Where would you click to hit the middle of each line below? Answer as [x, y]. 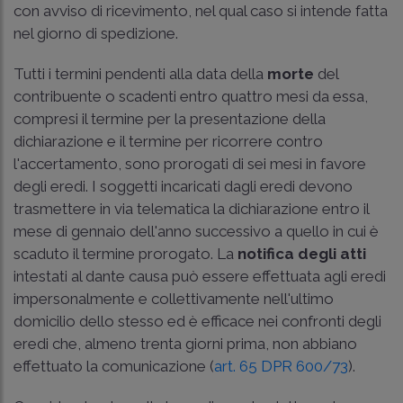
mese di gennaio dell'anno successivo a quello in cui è [196, 231]
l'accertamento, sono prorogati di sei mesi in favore [190, 164]
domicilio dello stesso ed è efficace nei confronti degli [197, 321]
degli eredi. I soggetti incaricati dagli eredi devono [183, 186]
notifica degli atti [302, 254]
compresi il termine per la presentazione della [170, 119]
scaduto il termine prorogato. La [125, 254]
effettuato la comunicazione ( [114, 366]
